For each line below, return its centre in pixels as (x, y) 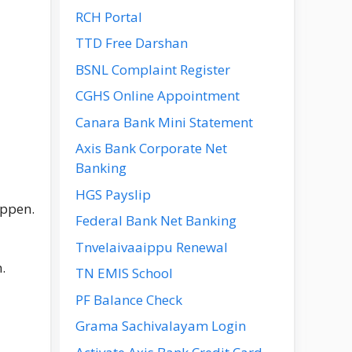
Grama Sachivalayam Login (161, 326)
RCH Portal (109, 16)
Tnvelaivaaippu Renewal (152, 247)
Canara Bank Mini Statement (164, 122)
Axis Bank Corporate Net (151, 148)
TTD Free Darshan (132, 43)
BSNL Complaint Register (153, 69)
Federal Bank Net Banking (156, 220)
